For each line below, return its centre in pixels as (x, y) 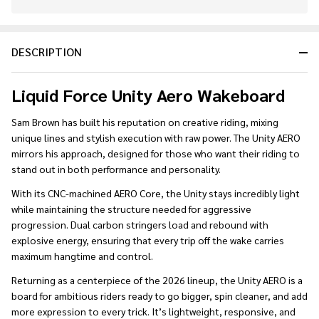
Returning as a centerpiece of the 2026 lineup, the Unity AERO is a (157, 279)
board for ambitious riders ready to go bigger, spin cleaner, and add (159, 295)
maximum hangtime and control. (82, 255)
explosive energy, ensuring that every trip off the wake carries (148, 240)
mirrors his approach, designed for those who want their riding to (156, 153)
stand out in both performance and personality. (116, 168)
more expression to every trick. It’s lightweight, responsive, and (153, 311)
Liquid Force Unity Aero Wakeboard (148, 94)
